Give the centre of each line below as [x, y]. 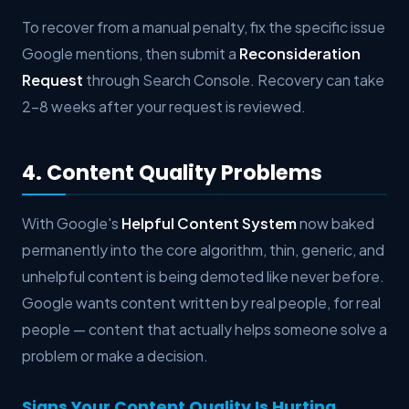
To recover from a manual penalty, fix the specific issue [204, 27]
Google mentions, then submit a [131, 54]
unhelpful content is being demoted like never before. [203, 276]
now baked [336, 223]
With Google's [72, 223]
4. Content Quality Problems [172, 172]
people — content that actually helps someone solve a [204, 329]
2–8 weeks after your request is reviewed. [164, 107]
